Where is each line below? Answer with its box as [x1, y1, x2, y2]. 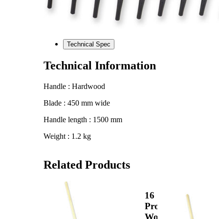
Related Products [44, 158, 130, 171]
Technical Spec [96, 40, 110, 48]
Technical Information [44, 59, 156, 72]
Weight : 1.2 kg [44, 131, 91, 140]
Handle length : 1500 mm [44, 115, 122, 124]
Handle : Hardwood [44, 82, 105, 90]
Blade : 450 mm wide [44, 98, 110, 107]
